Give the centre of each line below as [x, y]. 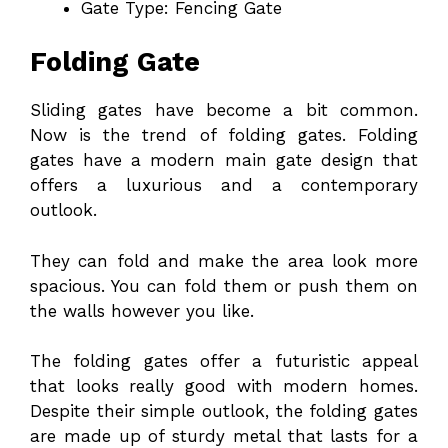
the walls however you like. [142, 310]
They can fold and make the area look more [224, 260]
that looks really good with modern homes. [224, 386]
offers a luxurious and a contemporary [224, 185]
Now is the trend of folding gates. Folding [224, 135]
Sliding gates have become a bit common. [224, 110]
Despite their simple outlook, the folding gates [224, 411]
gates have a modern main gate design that [224, 160]
